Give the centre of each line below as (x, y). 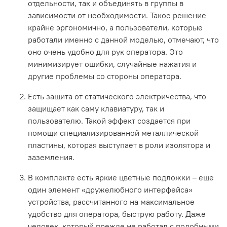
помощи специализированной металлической (113, 133)
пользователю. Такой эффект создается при (109, 120)
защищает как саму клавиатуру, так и (96, 108)
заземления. (51, 157)
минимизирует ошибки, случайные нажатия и (112, 64)
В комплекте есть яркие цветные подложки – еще (121, 177)
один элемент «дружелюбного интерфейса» (110, 189)
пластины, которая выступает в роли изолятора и (119, 145)
